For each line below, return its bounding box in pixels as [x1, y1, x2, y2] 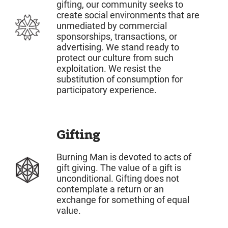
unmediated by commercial [56, 20, 167, 31]
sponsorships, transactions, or [56, 31, 178, 42]
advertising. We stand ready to [56, 41, 180, 52]
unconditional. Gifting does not [56, 173, 180, 184]
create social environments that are [56, 9, 200, 20]
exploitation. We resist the [56, 63, 162, 74]
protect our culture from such [56, 52, 174, 63]
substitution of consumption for [56, 73, 183, 84]
